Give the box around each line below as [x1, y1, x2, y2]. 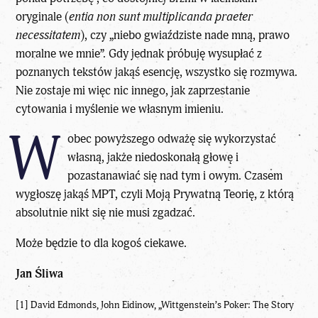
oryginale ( [16, 9, 70, 24]
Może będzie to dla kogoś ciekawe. [16, 236, 187, 251]
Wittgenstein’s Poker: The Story [161, 298, 295, 311]
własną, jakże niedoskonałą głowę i [67, 150, 238, 165]
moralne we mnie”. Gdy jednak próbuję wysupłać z [16, 45, 263, 61]
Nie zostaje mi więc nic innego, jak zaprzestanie [16, 82, 251, 98]
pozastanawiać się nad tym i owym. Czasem [67, 168, 283, 184]
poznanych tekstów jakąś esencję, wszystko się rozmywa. [16, 64, 298, 79]
